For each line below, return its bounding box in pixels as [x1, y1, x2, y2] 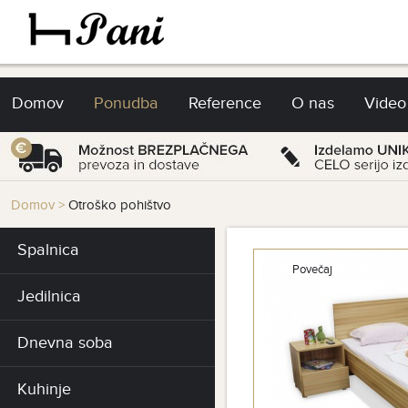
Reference [189, 94, 261, 113]
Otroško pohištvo [68, 198, 171, 213]
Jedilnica [17, 287, 81, 306]
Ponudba [94, 94, 158, 113]
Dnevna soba [17, 333, 113, 352]
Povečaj [292, 262, 332, 277]
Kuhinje [17, 380, 71, 399]
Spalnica [17, 240, 79, 260]
